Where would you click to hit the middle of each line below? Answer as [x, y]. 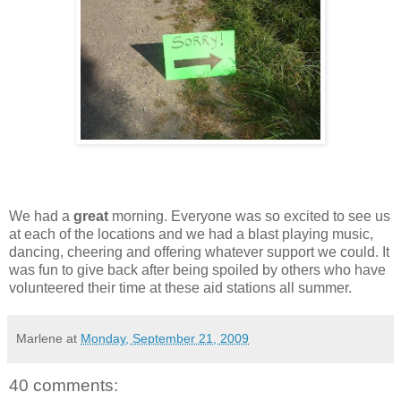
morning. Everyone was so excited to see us [249, 216]
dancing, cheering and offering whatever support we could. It [199, 252]
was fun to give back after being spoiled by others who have [197, 269]
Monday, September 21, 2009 [165, 338]
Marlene [39, 338]
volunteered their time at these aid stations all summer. [180, 287]
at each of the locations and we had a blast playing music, [191, 234]
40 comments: [64, 385]
